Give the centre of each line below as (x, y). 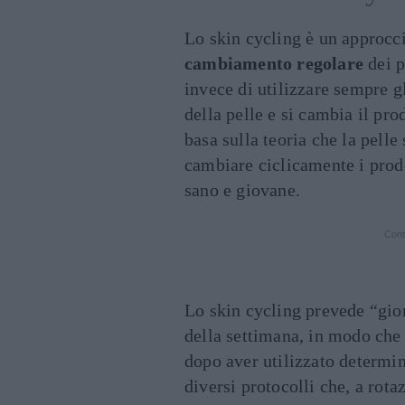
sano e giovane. (242, 190)
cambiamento (239, 63)
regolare (330, 63)
